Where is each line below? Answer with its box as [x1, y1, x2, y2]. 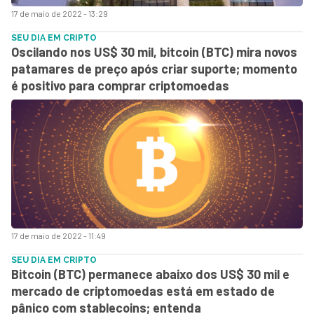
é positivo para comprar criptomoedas [11, 77, 229, 93]
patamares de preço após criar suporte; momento [11, 60, 297, 76]
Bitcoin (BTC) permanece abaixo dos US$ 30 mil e [11, 266, 289, 282]
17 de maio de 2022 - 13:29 [11, 8, 108, 18]
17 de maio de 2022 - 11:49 [11, 230, 106, 240]
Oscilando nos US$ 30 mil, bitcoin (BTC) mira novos [11, 43, 297, 60]
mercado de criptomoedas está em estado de [11, 282, 275, 299]
